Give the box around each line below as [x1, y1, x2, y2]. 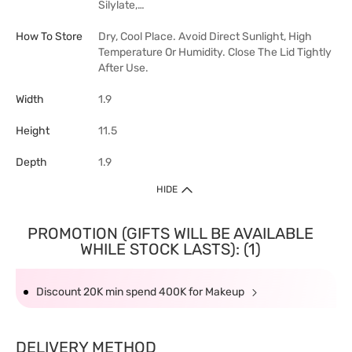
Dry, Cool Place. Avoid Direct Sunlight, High [98, 30, 312, 44]
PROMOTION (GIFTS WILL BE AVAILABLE [27, 224, 313, 244]
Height [16, 124, 49, 138]
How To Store [16, 30, 82, 44]
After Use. [98, 61, 148, 75]
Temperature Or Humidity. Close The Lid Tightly [98, 46, 332, 60]
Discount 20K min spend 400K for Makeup [36, 285, 247, 299]
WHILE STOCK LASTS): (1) [79, 240, 261, 259]
